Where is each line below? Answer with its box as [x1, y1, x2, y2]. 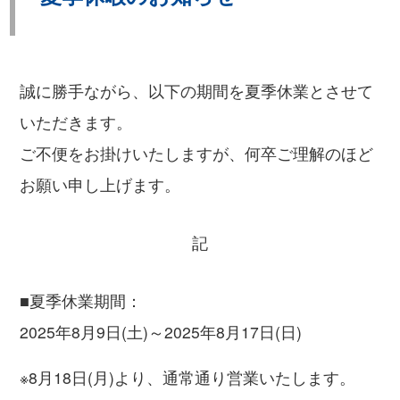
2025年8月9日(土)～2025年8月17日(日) [19, 321, 302, 344]
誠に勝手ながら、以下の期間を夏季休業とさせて [19, 79, 373, 103]
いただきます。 [19, 111, 132, 134]
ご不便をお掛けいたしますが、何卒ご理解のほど [19, 142, 373, 165]
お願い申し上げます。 [19, 173, 180, 196]
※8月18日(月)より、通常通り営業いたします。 [19, 366, 355, 389]
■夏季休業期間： [19, 289, 142, 312]
